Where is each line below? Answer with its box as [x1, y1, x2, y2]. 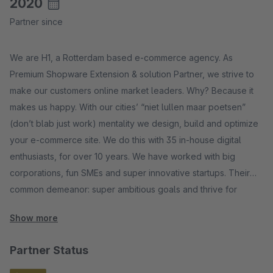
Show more [10, 213, 58, 223]
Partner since [10, 16, 63, 27]
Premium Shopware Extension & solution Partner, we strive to [10, 69, 254, 79]
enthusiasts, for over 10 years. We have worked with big [10, 151, 235, 161]
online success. [10, 200, 72, 211]
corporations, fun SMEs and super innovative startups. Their [10, 168, 250, 178]
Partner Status [10, 244, 88, 257]
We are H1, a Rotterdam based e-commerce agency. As [10, 52, 233, 63]
